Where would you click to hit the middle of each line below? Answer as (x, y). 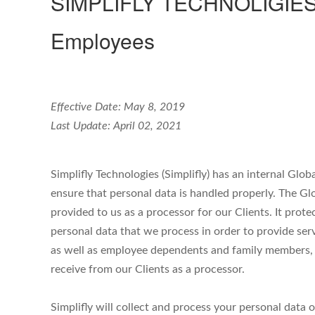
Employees (105, 40)
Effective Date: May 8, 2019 (118, 107)
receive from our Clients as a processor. (148, 269)
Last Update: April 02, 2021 (116, 126)
